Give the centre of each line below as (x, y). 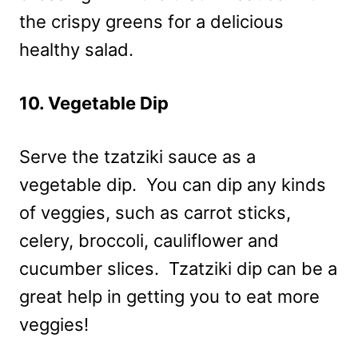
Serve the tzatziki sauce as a (137, 156)
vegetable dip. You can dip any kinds (173, 184)
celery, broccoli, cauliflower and (149, 240)
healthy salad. (76, 49)
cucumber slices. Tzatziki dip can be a (178, 268)
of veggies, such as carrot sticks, (155, 212)
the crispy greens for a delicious (151, 21)
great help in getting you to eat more (169, 296)
